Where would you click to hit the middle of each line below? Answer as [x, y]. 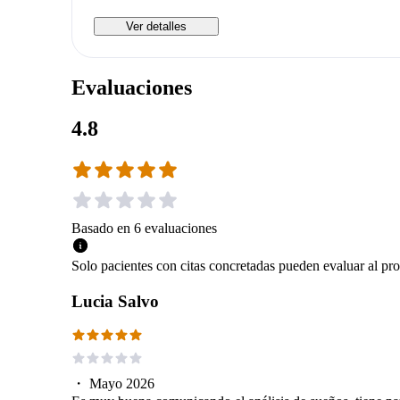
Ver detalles [156, 26]
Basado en [101, 228]
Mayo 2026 [122, 383]
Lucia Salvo [115, 301]
